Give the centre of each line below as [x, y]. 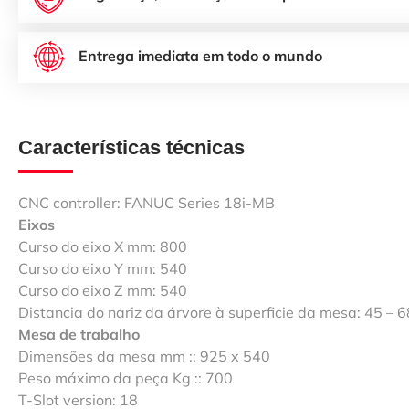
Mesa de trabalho [79, 334]
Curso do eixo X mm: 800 [103, 246]
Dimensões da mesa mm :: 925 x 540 [144, 356]
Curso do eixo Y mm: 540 [103, 268]
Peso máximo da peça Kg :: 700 [126, 378]
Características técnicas [131, 147]
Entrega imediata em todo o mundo [200, 55]
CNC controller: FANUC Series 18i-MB [147, 202]
